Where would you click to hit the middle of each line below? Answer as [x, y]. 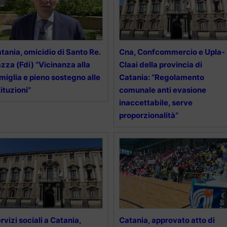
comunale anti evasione [162, 90]
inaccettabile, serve [156, 103]
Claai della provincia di [160, 65]
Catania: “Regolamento [161, 78]
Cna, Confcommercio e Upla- [172, 52]
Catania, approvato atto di [167, 220]
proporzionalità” [148, 116]
